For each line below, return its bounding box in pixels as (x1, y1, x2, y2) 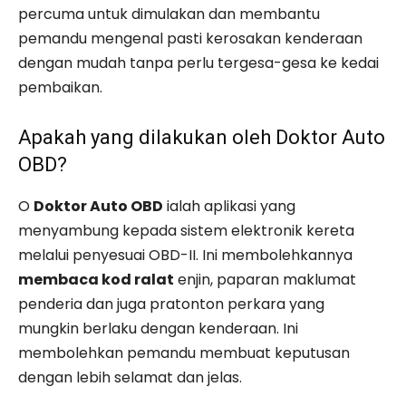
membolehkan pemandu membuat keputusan (18, 343, 350, 363)
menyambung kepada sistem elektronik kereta (18, 220, 354, 241)
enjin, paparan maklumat (174, 269, 356, 290)
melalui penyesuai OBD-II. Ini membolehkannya (18, 245, 353, 266)
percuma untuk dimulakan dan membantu (18, 4, 320, 24)
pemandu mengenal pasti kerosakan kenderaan (18, 28, 362, 49)
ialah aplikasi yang (163, 196, 295, 217)
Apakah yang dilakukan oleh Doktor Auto (18, 126, 385, 149)
